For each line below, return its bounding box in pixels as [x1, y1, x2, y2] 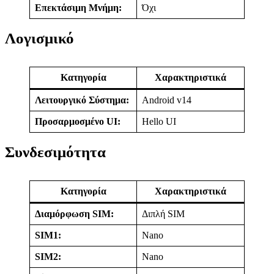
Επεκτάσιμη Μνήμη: [35, 2, 122, 13]
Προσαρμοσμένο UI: [35, 116, 120, 127]
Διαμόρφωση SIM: [35, 209, 114, 219]
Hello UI [142, 116, 176, 127]
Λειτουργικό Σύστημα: [35, 95, 129, 105]
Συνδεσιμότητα [5, 144, 106, 160]
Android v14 [142, 95, 191, 105]
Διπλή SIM [142, 209, 185, 219]
